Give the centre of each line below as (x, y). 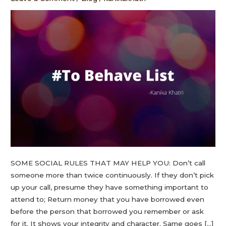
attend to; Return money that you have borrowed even (108, 200)
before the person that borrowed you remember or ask (107, 212)
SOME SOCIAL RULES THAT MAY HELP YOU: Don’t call (108, 163)
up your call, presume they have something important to (110, 187)
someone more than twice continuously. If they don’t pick (112, 175)
